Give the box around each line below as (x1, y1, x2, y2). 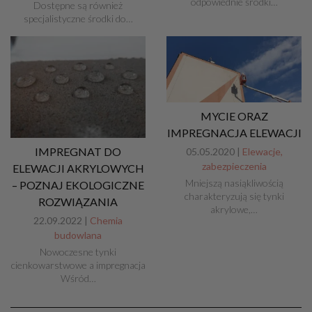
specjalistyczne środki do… (23, 13, 133, 25)
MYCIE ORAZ (200, 109, 268, 123)
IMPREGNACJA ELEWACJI (166, 125, 302, 139)
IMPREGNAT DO (35, 144, 121, 158)
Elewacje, (242, 145, 283, 157)
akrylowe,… (210, 203, 258, 215)
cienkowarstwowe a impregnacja (10, 258, 146, 271)
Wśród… (60, 272, 96, 284)
